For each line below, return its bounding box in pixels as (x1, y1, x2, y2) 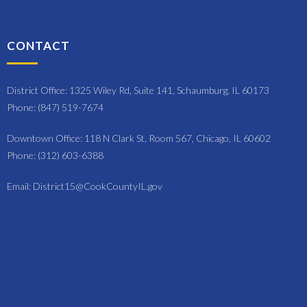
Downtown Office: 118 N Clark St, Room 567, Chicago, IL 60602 (7, 132, 271, 144)
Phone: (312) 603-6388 (7, 149, 103, 161)
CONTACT (7, 38, 70, 53)
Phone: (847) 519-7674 (7, 101, 103, 113)
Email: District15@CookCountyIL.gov (7, 180, 162, 192)
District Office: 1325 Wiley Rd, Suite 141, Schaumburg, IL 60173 (7, 84, 269, 96)
